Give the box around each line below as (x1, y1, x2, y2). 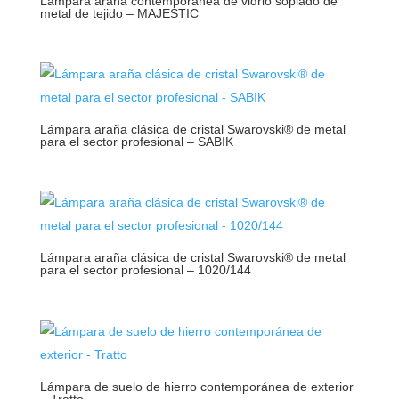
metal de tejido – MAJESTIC (39, 5, 199, 20)
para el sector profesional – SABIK (39, 134, 233, 150)
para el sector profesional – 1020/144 (39, 263, 251, 278)
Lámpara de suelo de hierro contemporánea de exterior (39, 379, 354, 394)
